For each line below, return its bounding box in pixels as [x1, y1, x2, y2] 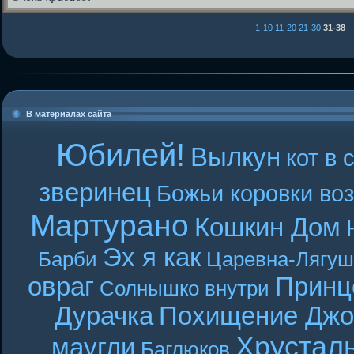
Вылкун [190, 143, 281, 171]
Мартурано [29, 209, 189, 243]
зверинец [39, 179, 151, 207]
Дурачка [54, 302, 153, 330]
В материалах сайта [26, 109, 111, 119]
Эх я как [102, 243, 201, 272]
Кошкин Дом [194, 213, 341, 242]
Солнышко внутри [99, 277, 269, 300]
